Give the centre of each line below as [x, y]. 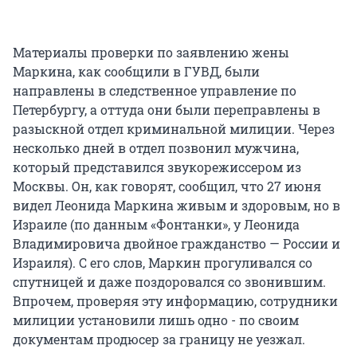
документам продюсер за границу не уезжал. [159, 339]
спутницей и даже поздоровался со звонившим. [169, 281]
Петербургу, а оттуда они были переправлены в [167, 109]
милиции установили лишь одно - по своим [156, 320]
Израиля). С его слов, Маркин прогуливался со [163, 262]
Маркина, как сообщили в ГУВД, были [136, 71]
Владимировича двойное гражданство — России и [177, 243]
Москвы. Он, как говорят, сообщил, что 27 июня [167, 186]
